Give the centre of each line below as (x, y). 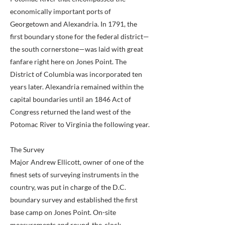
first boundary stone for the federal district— (80, 36)
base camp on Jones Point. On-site (63, 212)
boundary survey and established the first (74, 200)
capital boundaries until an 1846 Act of (71, 99)
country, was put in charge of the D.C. (68, 187)
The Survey (27, 149)
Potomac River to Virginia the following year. (80, 124)
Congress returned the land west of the (70, 112)
